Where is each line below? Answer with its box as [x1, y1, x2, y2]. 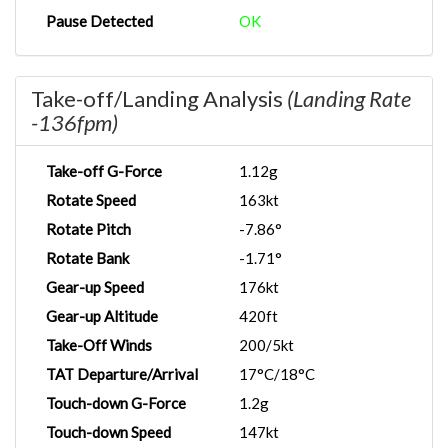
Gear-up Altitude [46, 307, 158, 325]
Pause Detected [46, 12, 153, 30]
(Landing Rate [287, 85, 411, 112]
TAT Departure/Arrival [46, 365, 198, 383]
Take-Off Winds [46, 336, 152, 354]
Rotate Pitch [46, 220, 131, 238]
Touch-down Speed [46, 423, 171, 441]
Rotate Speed [46, 191, 136, 209]
